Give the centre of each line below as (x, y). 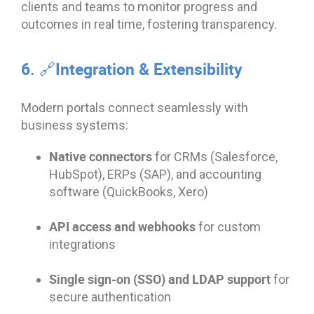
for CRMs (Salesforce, (215, 156)
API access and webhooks (122, 226)
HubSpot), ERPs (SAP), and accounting (155, 174)
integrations (82, 244)
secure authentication (110, 296)
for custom (228, 226)
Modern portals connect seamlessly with (135, 107)
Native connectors (101, 156)
